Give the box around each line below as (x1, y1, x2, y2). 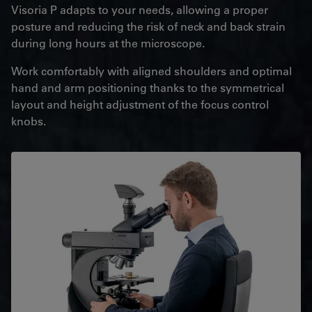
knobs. (11, 113, 46, 128)
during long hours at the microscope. (11, 35, 205, 50)
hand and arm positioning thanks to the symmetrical (11, 79, 284, 95)
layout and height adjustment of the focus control (11, 96, 269, 111)
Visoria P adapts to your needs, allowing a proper (11, 1, 268, 17)
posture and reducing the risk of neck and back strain (11, 18, 286, 33)
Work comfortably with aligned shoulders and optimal (11, 63, 292, 78)
